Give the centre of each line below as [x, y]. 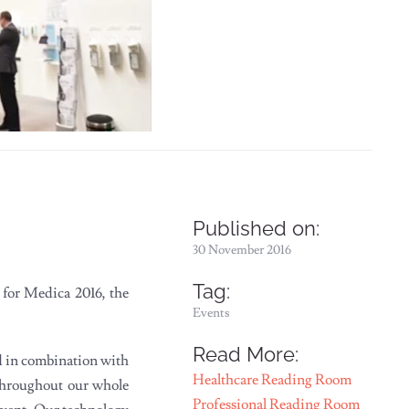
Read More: [246, 355]
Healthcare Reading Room [273, 380]
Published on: [257, 229]
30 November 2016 [242, 251]
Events [212, 314]
